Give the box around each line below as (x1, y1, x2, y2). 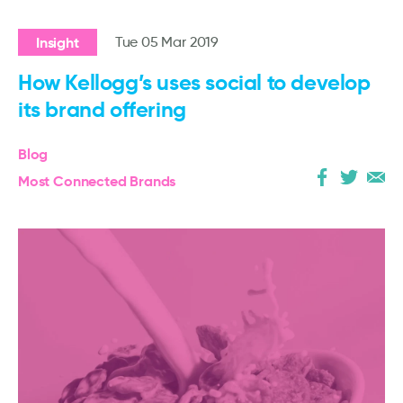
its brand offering (18, 96, 186, 123)
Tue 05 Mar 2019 (114, 33, 219, 50)
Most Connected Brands (18, 172, 176, 191)
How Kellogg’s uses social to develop (18, 69, 371, 96)
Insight (36, 33, 79, 52)
